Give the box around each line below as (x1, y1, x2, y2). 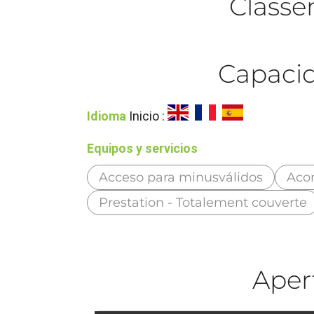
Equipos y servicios (87, 140, 198, 156)
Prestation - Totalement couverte (99, 194, 308, 210)
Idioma (87, 108, 127, 123)
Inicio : (126, 108, 168, 123)
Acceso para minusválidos (99, 169, 264, 185)
